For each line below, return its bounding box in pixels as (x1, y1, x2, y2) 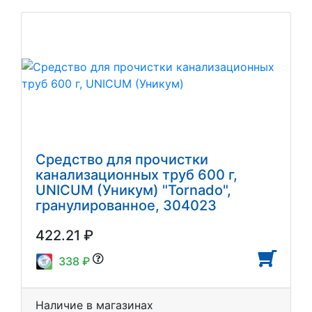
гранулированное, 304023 (36, 196, 217, 214)
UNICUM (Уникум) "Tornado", (36, 181, 231, 198)
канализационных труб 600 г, (36, 166, 237, 183)
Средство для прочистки (36, 150, 208, 168)
